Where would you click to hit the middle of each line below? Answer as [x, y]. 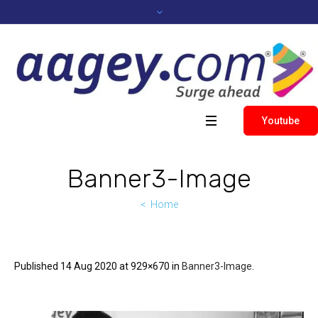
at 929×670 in [149, 266]
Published [37, 266]
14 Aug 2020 [89, 266]
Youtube [281, 120]
